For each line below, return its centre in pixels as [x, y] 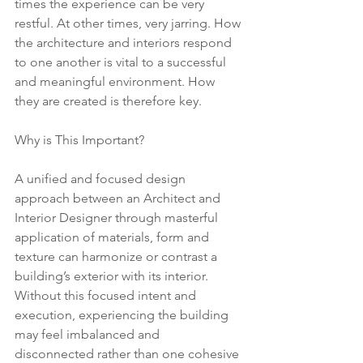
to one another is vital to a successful [122, 62]
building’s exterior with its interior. [113, 276]
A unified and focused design [102, 179]
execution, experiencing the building [123, 315]
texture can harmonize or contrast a [117, 256]
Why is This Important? [79, 140]
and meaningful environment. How [116, 81]
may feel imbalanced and [89, 334]
